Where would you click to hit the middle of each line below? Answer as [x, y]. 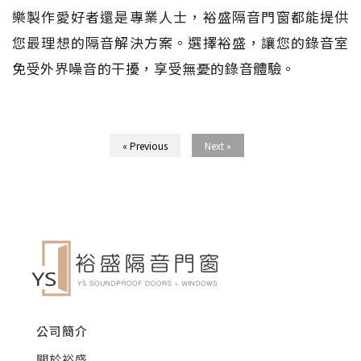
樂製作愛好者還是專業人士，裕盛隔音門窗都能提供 [180, 16]
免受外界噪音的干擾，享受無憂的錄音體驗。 [154, 68]
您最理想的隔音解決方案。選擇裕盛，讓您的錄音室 [180, 42]
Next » [218, 145]
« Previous [145, 145]
